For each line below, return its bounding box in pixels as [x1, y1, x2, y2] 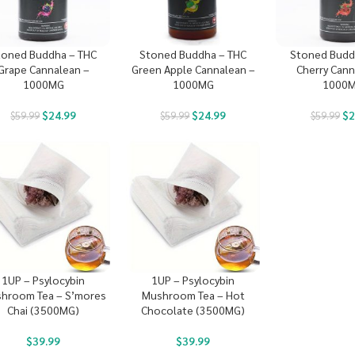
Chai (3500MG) [7, 303, 80, 318]
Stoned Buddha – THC [139, 47, 247, 62]
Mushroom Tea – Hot [141, 288, 245, 303]
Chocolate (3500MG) [141, 303, 246, 318]
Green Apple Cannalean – [131, 62, 255, 77]
